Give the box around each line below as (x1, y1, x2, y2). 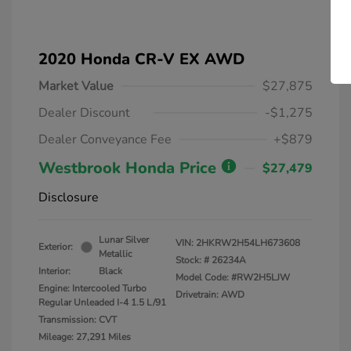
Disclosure (38, 189, 99, 207)
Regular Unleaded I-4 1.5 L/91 (38, 296, 166, 309)
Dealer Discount (38, 104, 130, 122)
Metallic (99, 248, 132, 261)
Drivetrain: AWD (175, 288, 244, 302)
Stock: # (175, 254, 209, 267)
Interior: (38, 265, 71, 278)
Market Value (38, 78, 114, 96)
